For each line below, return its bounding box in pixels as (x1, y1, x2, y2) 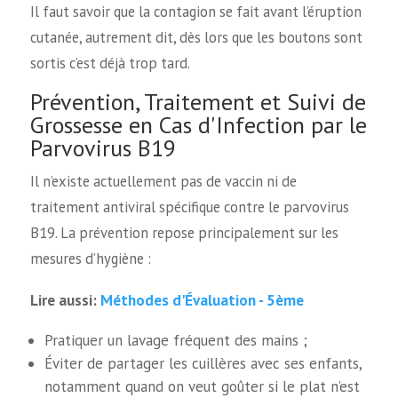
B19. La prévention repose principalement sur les (29, 223, 338, 243)
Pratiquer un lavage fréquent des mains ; (44, 330, 308, 350)
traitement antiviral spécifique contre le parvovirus (29, 197, 349, 218)
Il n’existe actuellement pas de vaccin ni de (29, 171, 297, 192)
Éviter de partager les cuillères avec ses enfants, (44, 353, 362, 373)
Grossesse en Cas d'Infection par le (29, 110, 367, 140)
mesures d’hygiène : (29, 249, 151, 269)
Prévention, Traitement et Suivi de (29, 87, 366, 117)
